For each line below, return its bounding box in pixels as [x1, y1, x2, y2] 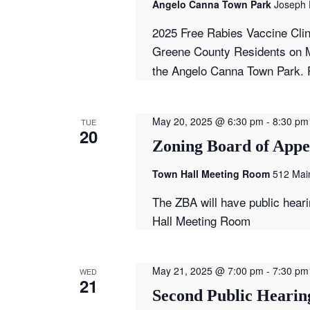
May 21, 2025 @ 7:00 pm [152, 263, 264, 277]
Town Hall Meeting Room [152, 166, 273, 181]
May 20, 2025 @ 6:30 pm [152, 113, 264, 128]
